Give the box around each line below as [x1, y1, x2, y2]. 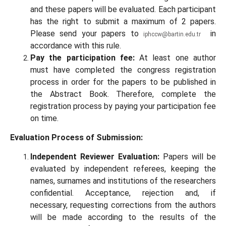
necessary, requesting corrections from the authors [30, 200, 216, 210]
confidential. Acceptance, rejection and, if [30, 188, 216, 198]
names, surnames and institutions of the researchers [30, 176, 216, 186]
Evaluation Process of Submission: [10, 132, 143, 142]
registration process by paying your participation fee [30, 101, 216, 111]
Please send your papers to [30, 28, 144, 38]
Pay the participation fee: [30, 52, 135, 63]
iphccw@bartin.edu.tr [143, 30, 201, 38]
